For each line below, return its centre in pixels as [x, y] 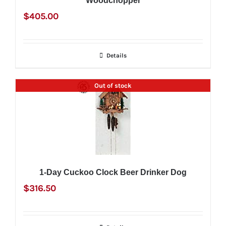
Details [117, 55]
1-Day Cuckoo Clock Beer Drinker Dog [113, 172]
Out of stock [113, 85]
